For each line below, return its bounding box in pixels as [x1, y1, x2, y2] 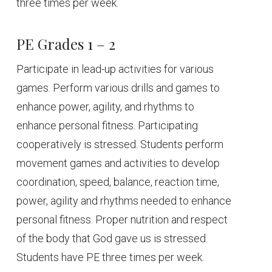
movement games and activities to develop [16, 156, 220, 169]
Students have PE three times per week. [16, 250, 205, 263]
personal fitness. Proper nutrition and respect [16, 212, 228, 226]
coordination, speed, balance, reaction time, [16, 175, 220, 188]
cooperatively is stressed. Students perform [16, 137, 224, 151]
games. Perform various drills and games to [16, 81, 220, 94]
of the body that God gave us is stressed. [16, 231, 208, 245]
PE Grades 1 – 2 [16, 33, 116, 53]
